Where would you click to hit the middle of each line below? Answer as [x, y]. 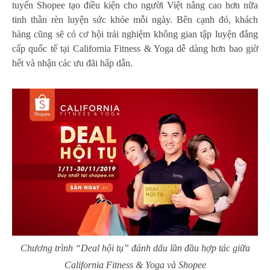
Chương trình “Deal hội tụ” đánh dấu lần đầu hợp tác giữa [135, 248]
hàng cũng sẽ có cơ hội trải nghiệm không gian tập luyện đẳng [135, 34]
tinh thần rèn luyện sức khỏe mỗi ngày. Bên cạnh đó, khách [135, 19]
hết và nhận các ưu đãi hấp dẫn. [72, 63]
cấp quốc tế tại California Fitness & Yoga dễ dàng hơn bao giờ [135, 48]
